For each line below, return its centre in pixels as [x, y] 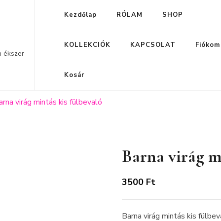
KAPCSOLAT [153, 45]
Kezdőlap [81, 15]
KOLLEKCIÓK [88, 45]
